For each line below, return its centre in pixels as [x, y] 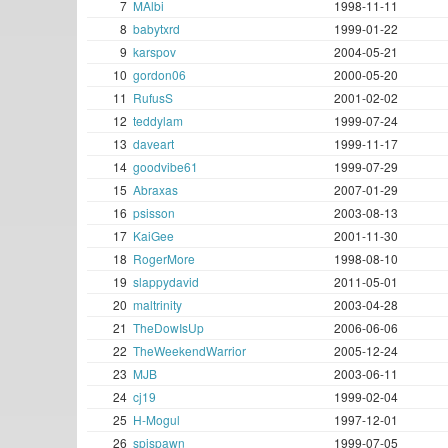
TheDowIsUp [168, 328]
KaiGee [153, 236]
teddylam [158, 121]
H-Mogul [156, 420]
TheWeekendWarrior [189, 351]
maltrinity [157, 305]
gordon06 [159, 75]
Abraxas [155, 190]
